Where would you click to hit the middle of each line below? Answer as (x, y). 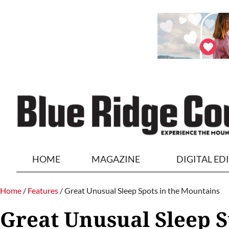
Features (43, 190)
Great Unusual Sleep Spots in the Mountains (142, 190)
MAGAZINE (116, 159)
